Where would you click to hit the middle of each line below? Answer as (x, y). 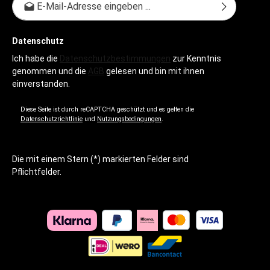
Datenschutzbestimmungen (115, 58)
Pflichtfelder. (37, 171)
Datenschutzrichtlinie (52, 119)
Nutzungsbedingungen (129, 119)
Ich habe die (36, 58)
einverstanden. (41, 83)
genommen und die (50, 71)
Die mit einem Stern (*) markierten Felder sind (100, 159)
